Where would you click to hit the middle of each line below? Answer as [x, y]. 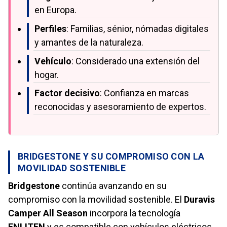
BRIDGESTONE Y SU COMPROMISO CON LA [111, 157]
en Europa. [55, 10]
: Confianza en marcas [144, 93]
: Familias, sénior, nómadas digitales [138, 28]
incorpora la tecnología [134, 213]
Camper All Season [48, 213]
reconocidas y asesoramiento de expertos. [120, 107]
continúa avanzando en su [113, 186]
